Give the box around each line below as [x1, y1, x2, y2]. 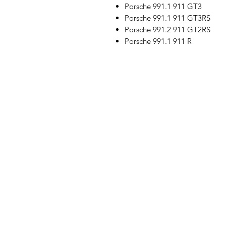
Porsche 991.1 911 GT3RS [125, 13, 210, 23]
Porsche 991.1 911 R [125, 36, 192, 46]
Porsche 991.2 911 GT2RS [125, 25, 210, 34]
